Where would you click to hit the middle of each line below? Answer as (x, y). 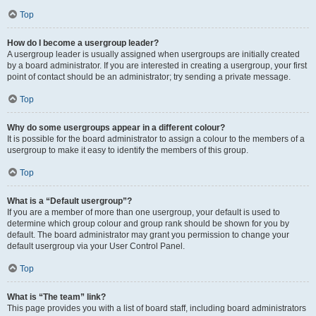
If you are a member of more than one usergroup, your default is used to (144, 212)
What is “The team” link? (56, 297)
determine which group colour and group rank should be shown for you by (148, 224)
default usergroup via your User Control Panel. (96, 246)
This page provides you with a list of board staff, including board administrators (157, 308)
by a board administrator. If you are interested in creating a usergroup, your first (157, 66)
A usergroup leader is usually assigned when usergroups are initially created (153, 54)
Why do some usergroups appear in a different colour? (116, 128)
